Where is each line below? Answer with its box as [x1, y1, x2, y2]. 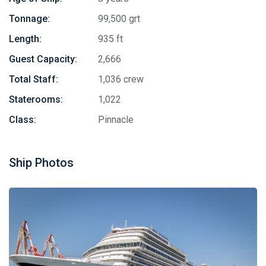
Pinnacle [98, 113, 134, 125]
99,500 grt [98, 12, 140, 24]
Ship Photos [9, 155, 74, 170]
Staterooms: [9, 93, 63, 105]
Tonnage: [9, 12, 50, 24]
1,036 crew [98, 73, 144, 85]
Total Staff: [9, 73, 58, 85]
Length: [9, 33, 42, 45]
